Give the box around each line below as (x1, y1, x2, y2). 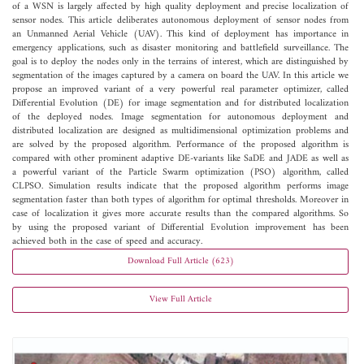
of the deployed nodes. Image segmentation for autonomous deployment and (12, 108, 349, 126)
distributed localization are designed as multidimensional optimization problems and (12, 122, 349, 140)
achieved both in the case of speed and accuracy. (12, 232, 202, 250)
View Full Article (149, 291, 212, 307)
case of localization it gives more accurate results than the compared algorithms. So (12, 205, 349, 223)
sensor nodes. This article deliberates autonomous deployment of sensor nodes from (12, 11, 349, 29)
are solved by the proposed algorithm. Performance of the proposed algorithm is (12, 136, 349, 154)
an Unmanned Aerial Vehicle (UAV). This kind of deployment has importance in (12, 25, 349, 43)
